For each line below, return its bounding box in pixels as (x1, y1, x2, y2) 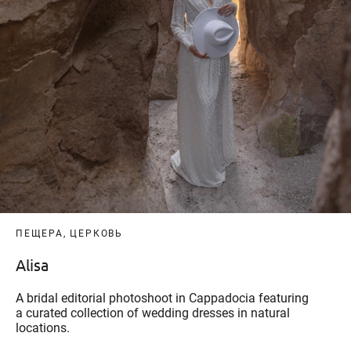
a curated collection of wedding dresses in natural (16, 305, 290, 320)
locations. (16, 320, 70, 335)
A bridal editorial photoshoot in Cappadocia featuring (16, 290, 309, 306)
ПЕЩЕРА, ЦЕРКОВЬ (16, 227, 123, 239)
